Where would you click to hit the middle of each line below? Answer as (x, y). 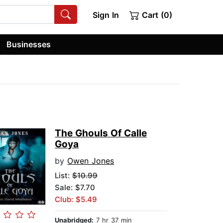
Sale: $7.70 (75, 188)
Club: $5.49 (76, 200)
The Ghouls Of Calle (101, 133)
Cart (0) (156, 15)
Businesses (29, 44)
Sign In (106, 15)
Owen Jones (91, 161)
